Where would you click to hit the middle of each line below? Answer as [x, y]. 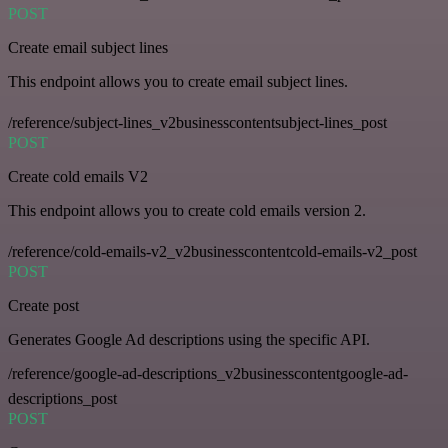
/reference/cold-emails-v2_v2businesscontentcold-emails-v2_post [212, 252]
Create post [43, 306]
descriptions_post [62, 399]
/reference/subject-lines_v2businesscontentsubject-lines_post [197, 123]
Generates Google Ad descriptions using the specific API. [189, 340]
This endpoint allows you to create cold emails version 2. [187, 211]
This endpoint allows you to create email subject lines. [178, 82]
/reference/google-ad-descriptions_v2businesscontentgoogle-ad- [208, 374]
